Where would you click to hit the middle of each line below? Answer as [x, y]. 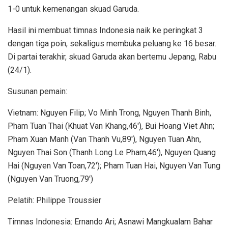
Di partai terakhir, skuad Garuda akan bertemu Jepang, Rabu [112, 56]
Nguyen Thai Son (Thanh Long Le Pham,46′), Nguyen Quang [112, 152]
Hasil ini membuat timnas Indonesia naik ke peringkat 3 [105, 30]
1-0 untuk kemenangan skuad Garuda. [73, 9]
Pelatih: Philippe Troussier [54, 200]
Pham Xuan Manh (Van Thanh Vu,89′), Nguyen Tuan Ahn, [104, 139]
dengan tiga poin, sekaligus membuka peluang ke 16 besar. [112, 43]
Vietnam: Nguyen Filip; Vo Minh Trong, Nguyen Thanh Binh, [109, 112]
